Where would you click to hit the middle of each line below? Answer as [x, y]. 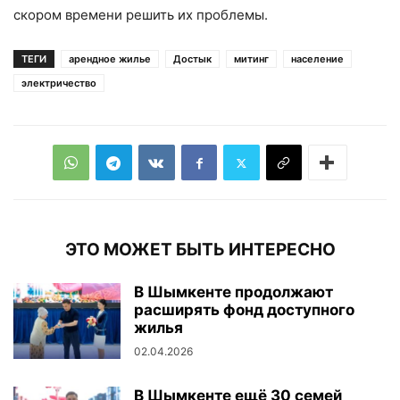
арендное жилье [110, 59]
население [317, 59]
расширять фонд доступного [244, 310]
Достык [192, 59]
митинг [251, 59]
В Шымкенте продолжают [233, 292]
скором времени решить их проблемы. [141, 15]
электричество [59, 83]
